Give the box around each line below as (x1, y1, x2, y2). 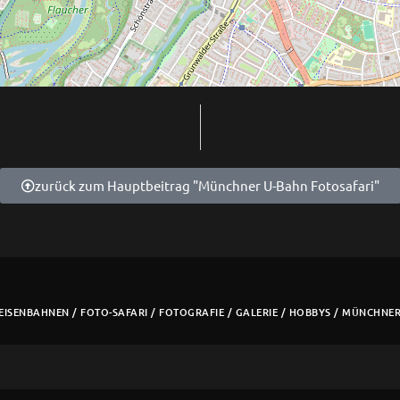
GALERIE (235, 304, 278, 321)
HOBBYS (288, 304, 331, 321)
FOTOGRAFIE (159, 304, 224, 321)
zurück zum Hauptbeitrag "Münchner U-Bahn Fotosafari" (34, 177, 379, 195)
